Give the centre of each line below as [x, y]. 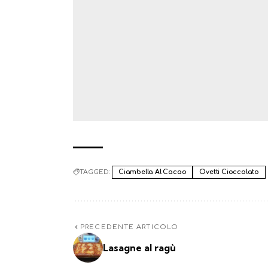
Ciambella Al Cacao [153, 172]
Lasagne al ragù [139, 248]
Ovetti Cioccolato [229, 172]
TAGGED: [95, 172]
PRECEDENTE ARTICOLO [130, 227]
